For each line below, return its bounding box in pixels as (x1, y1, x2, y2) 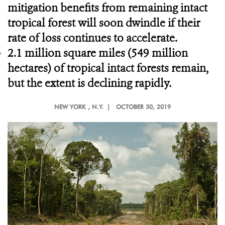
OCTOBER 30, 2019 (116, 103, 171, 110)
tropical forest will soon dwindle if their (8, 16, 200, 30)
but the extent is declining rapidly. (8, 76, 171, 90)
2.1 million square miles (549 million (8, 46, 188, 60)
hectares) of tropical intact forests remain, (8, 61, 208, 75)
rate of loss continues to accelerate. (8, 31, 177, 45)
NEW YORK (54, 103, 85, 110)
